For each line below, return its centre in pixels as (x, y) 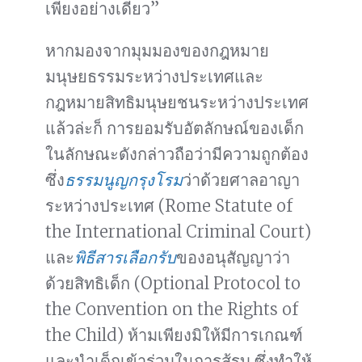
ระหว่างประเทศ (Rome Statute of (169, 206)
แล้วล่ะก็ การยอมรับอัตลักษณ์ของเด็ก (175, 128)
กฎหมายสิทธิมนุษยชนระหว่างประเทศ (177, 103)
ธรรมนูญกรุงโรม (124, 180)
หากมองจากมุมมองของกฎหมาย (157, 51)
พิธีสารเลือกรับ (125, 258)
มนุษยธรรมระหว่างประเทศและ (154, 77)
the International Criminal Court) (178, 232)
